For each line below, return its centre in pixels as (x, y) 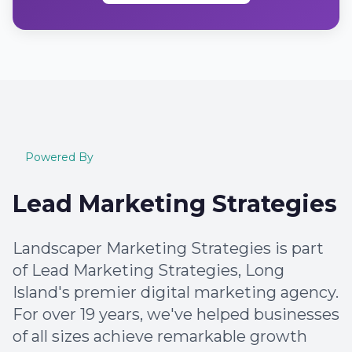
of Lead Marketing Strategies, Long (148, 270)
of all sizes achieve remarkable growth (160, 336)
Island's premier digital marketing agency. (176, 292)
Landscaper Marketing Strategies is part (168, 248)
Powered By (59, 157)
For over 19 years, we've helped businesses (176, 314)
